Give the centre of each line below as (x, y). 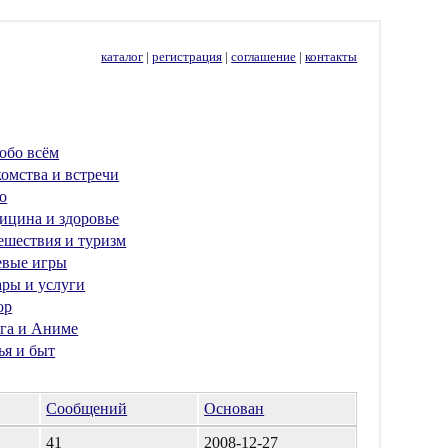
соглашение (264, 57)
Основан (234, 408)
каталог (122, 57)
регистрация (187, 57)
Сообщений (87, 408)
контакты (331, 57)
